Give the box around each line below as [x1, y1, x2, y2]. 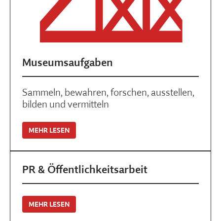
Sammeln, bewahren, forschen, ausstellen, [22, 86, 194, 99]
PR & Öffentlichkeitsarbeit [22, 163, 147, 176]
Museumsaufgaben [22, 56, 113, 69]
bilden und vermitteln [22, 98, 109, 110]
